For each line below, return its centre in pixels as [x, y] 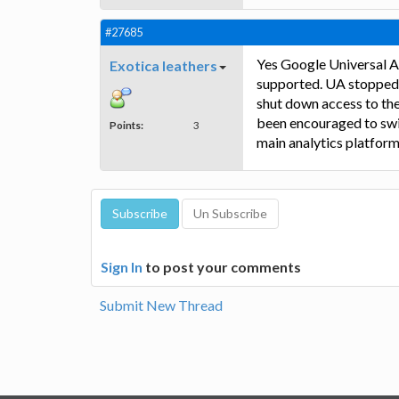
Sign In [122, 266]
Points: [126, 124]
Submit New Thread [161, 305]
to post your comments [222, 266]
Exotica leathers [163, 65]
